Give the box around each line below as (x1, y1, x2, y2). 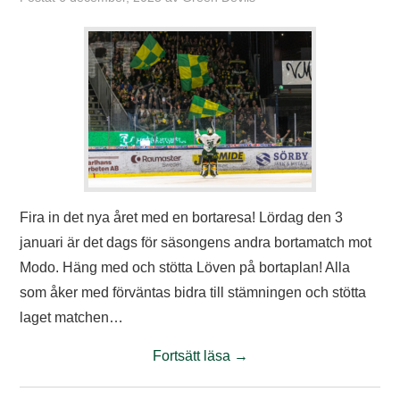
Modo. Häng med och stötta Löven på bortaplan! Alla (20, 260, 351, 275)
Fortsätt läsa (152, 348, 234, 363)
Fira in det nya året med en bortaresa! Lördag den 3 (20, 210, 344, 225)
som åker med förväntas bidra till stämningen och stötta (20, 285, 367, 300)
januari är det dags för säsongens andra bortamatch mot (20, 235, 372, 250)
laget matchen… (20, 310, 124, 325)
